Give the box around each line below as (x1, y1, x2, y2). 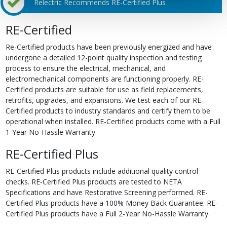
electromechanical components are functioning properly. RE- (5, 73, 204, 84)
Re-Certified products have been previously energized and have (5, 42, 212, 52)
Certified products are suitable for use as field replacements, (5, 84, 203, 94)
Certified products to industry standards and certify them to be (5, 105, 210, 116)
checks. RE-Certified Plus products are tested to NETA (5, 176, 182, 186)
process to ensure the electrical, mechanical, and (5, 63, 166, 73)
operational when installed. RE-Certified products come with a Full (5, 116, 220, 126)
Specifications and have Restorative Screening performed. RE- (5, 187, 208, 197)
